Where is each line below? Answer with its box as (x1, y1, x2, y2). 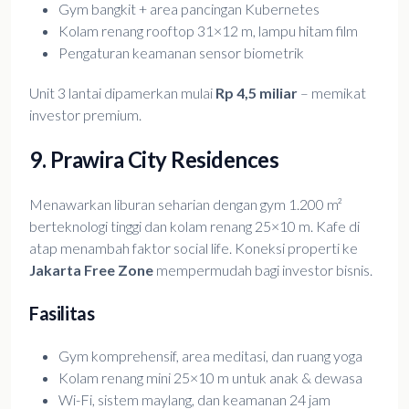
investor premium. (29, 106, 142, 123)
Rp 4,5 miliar (215, 84, 298, 101)
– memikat (298, 84, 366, 101)
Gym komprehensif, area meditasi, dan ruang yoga (58, 347, 362, 364)
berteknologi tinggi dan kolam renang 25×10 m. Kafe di (29, 217, 360, 235)
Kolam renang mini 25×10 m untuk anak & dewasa (58, 369, 362, 386)
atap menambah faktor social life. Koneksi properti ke (29, 239, 358, 257)
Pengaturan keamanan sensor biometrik (58, 44, 304, 61)
